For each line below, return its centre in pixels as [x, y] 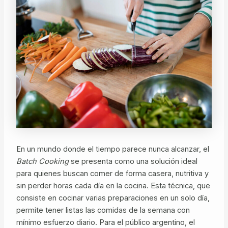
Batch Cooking [42, 161]
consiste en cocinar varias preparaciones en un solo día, [113, 198]
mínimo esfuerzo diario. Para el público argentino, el [105, 222]
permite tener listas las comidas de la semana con [103, 210]
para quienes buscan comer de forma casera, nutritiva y [112, 173]
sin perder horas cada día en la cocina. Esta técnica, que [113, 186]
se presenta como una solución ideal [133, 161]
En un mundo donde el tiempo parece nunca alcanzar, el [112, 149]
